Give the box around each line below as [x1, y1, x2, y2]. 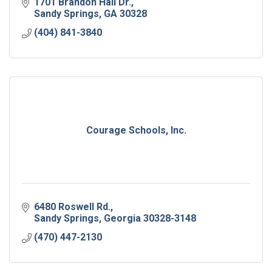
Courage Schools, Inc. [86, 124, 186, 137]
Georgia [104, 212, 141, 225]
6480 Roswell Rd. [34, 201, 110, 213]
